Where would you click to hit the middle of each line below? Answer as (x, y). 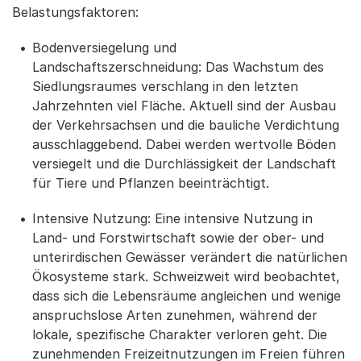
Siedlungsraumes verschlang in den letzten (165, 86)
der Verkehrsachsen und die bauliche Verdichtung (186, 124)
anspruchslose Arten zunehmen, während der (175, 315)
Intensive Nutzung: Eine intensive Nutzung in (172, 218)
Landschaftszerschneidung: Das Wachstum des (178, 66)
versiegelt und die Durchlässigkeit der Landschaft (184, 163)
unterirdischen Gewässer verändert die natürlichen (190, 257)
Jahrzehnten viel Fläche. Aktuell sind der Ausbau (184, 105)
